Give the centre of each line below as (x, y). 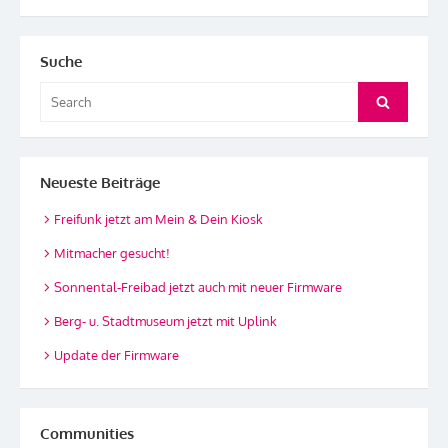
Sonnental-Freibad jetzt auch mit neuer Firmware (198, 287)
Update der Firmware (116, 355)
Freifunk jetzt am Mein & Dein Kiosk (158, 219)
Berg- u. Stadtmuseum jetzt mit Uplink (165, 321)
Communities (87, 433)
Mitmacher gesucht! (112, 253)
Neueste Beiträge (100, 182)
